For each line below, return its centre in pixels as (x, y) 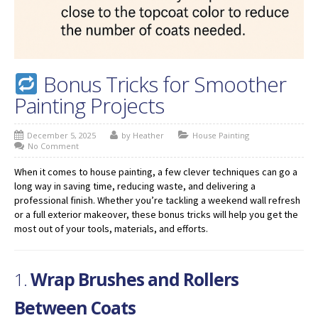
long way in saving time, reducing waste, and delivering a (135, 186)
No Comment (53, 146)
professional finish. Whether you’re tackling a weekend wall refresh (157, 200)
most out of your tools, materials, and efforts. (111, 228)
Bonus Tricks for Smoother (163, 84)
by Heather (143, 135)
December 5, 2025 (61, 135)
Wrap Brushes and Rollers (135, 279)
